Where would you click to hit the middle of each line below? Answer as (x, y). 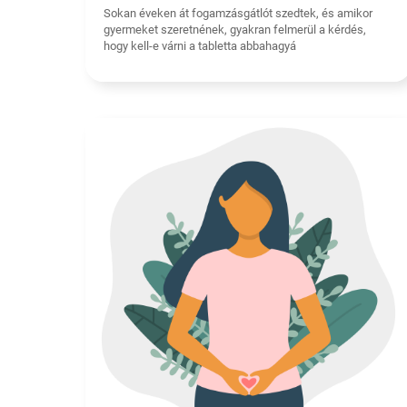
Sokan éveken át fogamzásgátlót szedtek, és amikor (238, 14)
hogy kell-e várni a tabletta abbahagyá (200, 46)
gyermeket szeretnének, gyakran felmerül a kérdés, (235, 30)
